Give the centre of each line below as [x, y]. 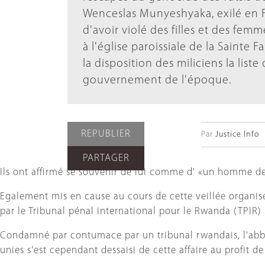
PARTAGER [106, 158]
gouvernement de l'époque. [157, 80]
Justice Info [237, 135]
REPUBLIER [106, 134]
